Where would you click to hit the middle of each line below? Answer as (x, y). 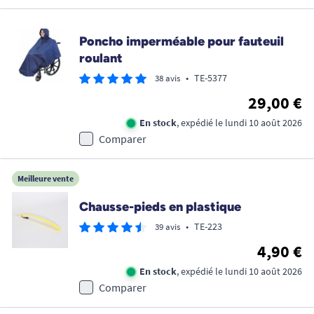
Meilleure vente (46, 179)
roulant (101, 59)
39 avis (168, 227)
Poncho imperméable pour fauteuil (182, 42)
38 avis (168, 78)
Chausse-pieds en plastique (160, 207)
